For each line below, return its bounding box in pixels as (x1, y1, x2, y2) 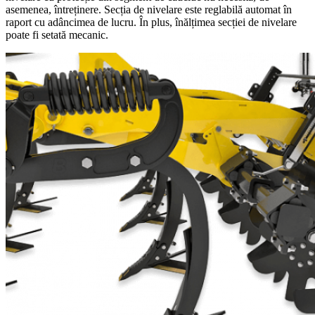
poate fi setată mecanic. (6, 29, 108, 41)
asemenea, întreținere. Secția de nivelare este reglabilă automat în (6, 4, 292, 16)
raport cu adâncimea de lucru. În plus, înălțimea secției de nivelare (6, 16, 297, 29)
